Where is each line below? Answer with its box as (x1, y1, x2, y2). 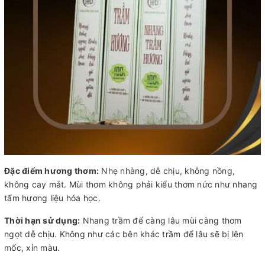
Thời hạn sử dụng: (4, 215, 80, 225)
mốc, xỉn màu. (4, 242, 60, 253)
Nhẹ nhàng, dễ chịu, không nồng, (99, 165, 235, 176)
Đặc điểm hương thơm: (4, 165, 99, 176)
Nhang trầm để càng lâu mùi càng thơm (80, 215, 242, 225)
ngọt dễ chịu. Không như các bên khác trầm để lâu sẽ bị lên (4, 228, 244, 239)
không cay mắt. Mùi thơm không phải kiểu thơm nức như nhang (4, 179, 258, 189)
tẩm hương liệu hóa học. (4, 192, 101, 203)
